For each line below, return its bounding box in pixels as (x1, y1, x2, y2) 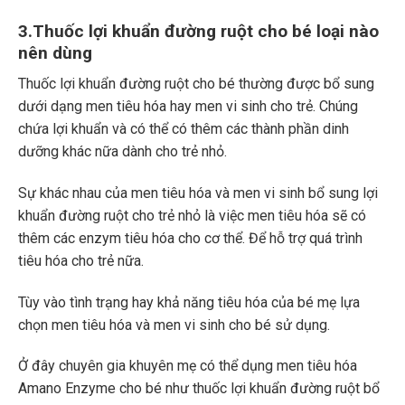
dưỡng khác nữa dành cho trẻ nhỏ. (18, 143, 227, 161)
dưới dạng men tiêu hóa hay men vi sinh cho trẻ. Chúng (18, 98, 358, 116)
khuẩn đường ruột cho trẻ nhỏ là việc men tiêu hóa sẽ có (18, 206, 366, 224)
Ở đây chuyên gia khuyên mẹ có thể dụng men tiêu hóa (18, 357, 357, 375)
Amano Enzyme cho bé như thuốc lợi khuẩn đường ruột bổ (18, 380, 380, 398)
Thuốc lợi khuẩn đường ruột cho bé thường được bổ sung (18, 75, 374, 93)
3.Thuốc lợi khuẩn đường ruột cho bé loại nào (18, 20, 379, 42)
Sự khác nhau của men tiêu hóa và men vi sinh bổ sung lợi (18, 184, 378, 202)
